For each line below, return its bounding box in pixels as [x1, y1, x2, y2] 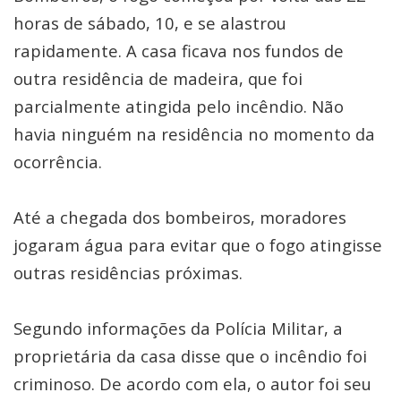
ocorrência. [13, 150, 107, 173]
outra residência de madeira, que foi [13, 67, 303, 90]
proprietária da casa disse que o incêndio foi [13, 345, 367, 367]
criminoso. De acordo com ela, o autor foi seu [13, 372, 371, 395]
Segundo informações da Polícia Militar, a [13, 317, 343, 339]
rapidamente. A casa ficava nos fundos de [13, 39, 344, 62]
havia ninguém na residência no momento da [13, 123, 375, 145]
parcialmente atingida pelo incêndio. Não [13, 95, 344, 117]
